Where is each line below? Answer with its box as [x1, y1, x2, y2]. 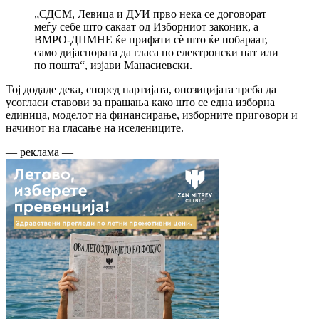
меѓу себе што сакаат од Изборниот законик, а [34, 20, 258, 33]
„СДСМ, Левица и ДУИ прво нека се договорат [34, 7, 266, 20]
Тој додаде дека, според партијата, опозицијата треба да [6, 83, 276, 95]
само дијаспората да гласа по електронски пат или [34, 46, 278, 58]
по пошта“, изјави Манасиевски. [34, 58, 192, 71]
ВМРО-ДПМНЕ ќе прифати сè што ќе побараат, [34, 33, 268, 46]
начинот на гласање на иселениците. [6, 121, 184, 134]
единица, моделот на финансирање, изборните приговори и [6, 108, 298, 121]
